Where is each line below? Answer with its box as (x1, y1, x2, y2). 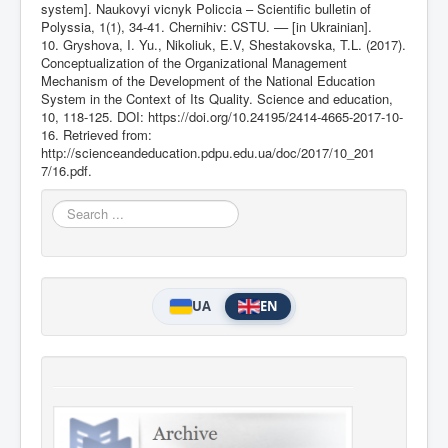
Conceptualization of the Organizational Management (41, 52, 347, 72)
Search (52, 198, 93, 218)
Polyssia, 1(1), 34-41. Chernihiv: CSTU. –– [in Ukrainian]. (41, 16, 372, 36)
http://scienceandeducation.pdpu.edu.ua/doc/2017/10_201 (41, 142, 375, 162)
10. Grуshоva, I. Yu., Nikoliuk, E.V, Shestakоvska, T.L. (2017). (41, 34, 406, 54)
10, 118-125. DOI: (41, 106, 148, 126)
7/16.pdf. (41, 160, 92, 180)
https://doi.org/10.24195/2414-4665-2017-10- (148, 106, 403, 126)
